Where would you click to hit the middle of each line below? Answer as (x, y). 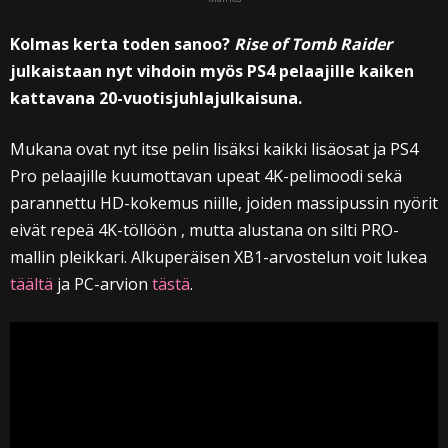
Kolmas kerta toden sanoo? (122, 44)
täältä (33, 284)
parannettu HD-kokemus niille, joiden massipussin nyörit (224, 203)
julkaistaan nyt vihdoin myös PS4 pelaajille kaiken (212, 71)
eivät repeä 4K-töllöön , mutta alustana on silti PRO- (204, 230)
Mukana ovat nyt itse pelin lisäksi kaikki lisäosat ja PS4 (214, 149)
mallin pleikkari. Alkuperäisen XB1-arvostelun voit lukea (218, 257)
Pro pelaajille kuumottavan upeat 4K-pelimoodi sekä (206, 176)
